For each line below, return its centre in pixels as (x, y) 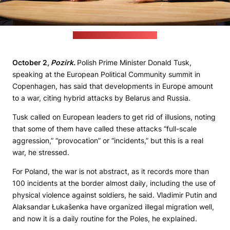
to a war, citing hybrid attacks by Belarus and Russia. (101, 98)
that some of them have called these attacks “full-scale (104, 129)
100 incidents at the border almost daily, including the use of (114, 183)
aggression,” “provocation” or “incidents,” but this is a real (108, 141)
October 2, (32, 63)
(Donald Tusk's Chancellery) (115, 35)
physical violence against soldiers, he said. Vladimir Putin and (115, 195)
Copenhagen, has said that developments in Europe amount (113, 86)
